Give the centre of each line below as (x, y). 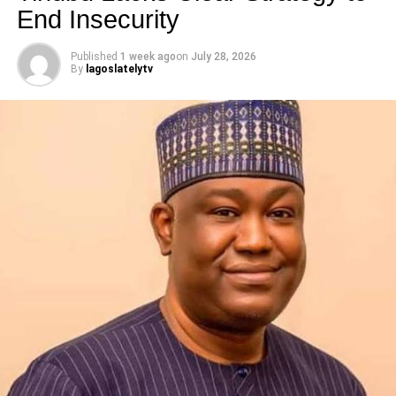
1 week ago (148, 57)
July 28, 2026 (223, 57)
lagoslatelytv (119, 69)
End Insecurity (98, 19)
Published (94, 57)
